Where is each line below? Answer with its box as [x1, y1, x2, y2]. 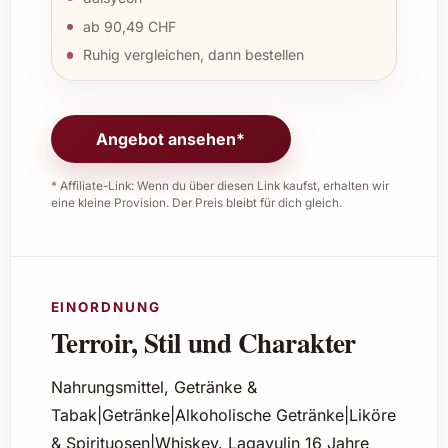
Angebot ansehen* [96, 129, 246, 150]
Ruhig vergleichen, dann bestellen [82, 46, 304, 64]
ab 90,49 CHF [82, 17, 176, 35]
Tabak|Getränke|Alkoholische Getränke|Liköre [50, 405, 396, 426]
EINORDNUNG [50, 299, 161, 316]
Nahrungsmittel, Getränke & [50, 377, 257, 398]
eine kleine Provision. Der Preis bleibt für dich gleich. [50, 196, 342, 211]
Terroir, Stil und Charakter [50, 323, 356, 363]
